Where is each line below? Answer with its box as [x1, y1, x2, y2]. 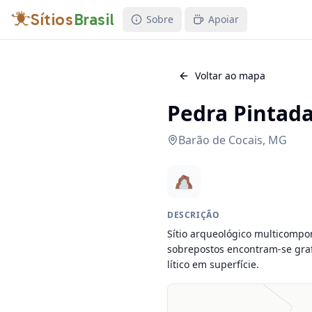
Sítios [31, 9, 74, 29]
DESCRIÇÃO [167, 209, 220, 221]
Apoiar [208, 13, 240, 26]
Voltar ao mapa [195, 69, 265, 82]
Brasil [73, 9, 115, 29]
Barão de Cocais [178, 132, 263, 148]
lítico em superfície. [167, 258, 259, 271]
